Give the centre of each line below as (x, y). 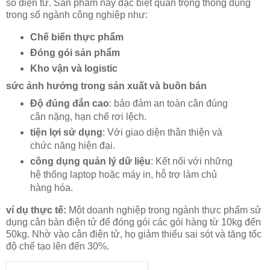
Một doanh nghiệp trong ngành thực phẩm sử (164, 210)
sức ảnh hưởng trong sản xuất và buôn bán (106, 86)
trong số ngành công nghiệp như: (77, 15)
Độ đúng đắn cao (69, 103)
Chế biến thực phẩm (77, 37)
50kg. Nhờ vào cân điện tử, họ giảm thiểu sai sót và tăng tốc (134, 234)
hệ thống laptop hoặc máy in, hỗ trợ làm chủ (123, 174)
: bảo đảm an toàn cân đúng (168, 103)
